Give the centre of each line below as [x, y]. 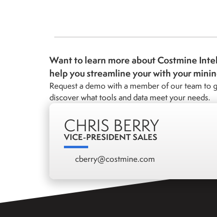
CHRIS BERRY [111, 125]
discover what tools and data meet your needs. [130, 98]
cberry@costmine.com [115, 159]
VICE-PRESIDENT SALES [111, 137]
